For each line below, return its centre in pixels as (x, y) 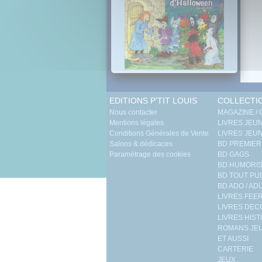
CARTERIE (235, 249)
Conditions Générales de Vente (159, 133)
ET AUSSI (233, 239)
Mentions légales (137, 123)
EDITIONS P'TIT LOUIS (153, 101)
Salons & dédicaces (141, 144)
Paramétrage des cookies (150, 154)
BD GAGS (233, 154)
